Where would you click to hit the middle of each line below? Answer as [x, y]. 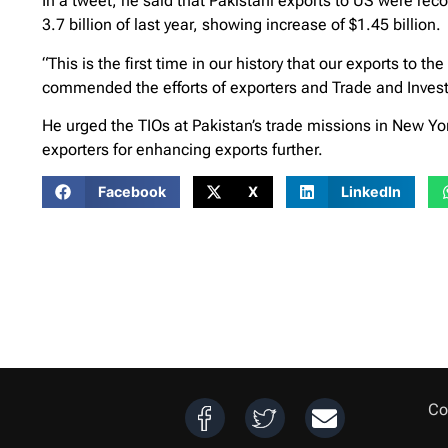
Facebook [131, 192]
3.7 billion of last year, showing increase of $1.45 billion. [241, 25]
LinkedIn [371, 192]
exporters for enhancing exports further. [182, 149]
